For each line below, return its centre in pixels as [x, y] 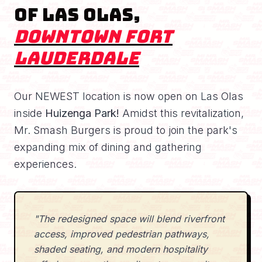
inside [30, 113]
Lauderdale [77, 58]
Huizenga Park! [82, 113]
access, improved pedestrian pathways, [122, 234]
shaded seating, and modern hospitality [121, 249]
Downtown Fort [93, 37]
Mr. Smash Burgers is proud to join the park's [126, 130]
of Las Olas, [77, 15]
